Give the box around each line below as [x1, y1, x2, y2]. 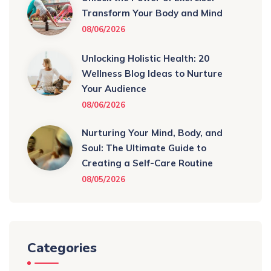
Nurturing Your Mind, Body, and [82, 126, 223, 139]
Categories [27, 238, 97, 257]
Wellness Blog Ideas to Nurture [82, 67, 223, 79]
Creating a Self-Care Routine [82, 157, 213, 169]
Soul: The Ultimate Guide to [82, 142, 206, 154]
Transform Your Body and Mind [82, 7, 223, 19]
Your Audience [82, 82, 146, 94]
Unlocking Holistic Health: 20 [82, 52, 209, 64]
